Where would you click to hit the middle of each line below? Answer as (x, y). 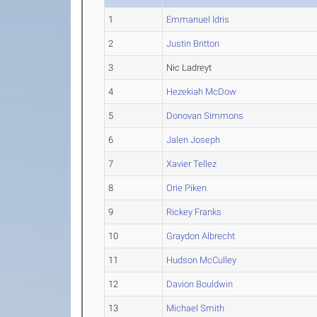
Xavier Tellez (192, 164)
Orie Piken (187, 188)
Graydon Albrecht (201, 236)
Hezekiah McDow (202, 92)
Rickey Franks (194, 212)
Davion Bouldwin (200, 284)
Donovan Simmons (205, 116)
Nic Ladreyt (189, 68)
